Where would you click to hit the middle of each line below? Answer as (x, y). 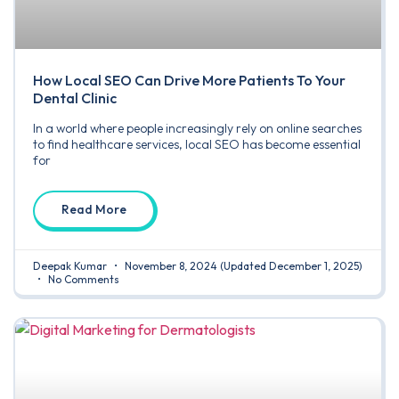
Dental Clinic (75, 98)
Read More (94, 209)
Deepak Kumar (71, 265)
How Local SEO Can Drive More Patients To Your (189, 80)
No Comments (82, 279)
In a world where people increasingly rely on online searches (197, 128)
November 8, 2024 (171, 265)
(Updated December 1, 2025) (291, 265)
